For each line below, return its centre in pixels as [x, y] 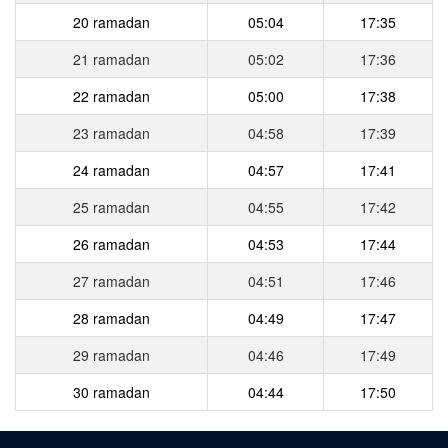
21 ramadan [111, 58]
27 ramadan [111, 280]
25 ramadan [111, 206]
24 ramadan [111, 169]
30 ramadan [111, 391]
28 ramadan [111, 317]
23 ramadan [111, 132]
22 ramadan [111, 95]
